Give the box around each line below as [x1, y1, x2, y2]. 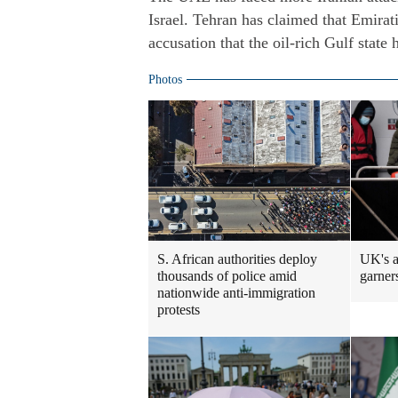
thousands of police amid [157, 268, 297, 283]
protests [157, 302, 200, 317]
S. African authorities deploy [157, 251, 317, 267]
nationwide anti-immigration [157, 285, 315, 300]
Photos [148, 73, 182, 86]
